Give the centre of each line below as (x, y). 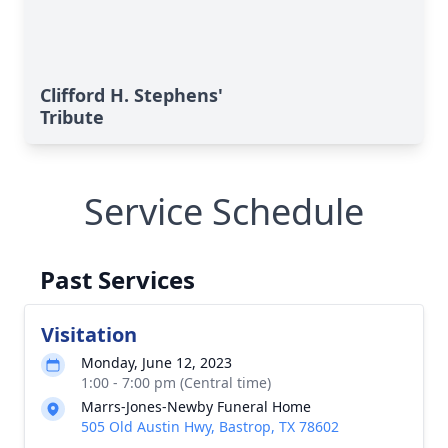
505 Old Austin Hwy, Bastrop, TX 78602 (210, 426)
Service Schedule (224, 211)
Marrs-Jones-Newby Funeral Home (196, 406)
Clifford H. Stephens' (131, 95)
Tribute (72, 117)
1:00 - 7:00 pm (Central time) (176, 382)
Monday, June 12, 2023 (156, 362)
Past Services (117, 279)
